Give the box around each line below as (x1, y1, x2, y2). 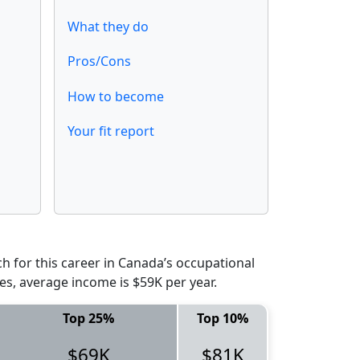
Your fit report (67, 121, 154, 140)
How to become (67, 87, 164, 105)
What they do (67, 18, 149, 36)
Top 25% (63, 309, 114, 327)
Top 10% (197, 309, 248, 327)
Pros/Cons (67, 52, 131, 71)
